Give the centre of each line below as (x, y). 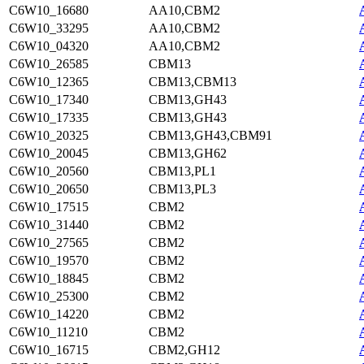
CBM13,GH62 (188, 153)
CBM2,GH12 (184, 350)
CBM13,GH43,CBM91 (210, 135)
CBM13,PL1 (182, 171)
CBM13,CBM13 (193, 82)
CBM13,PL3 (182, 189)
